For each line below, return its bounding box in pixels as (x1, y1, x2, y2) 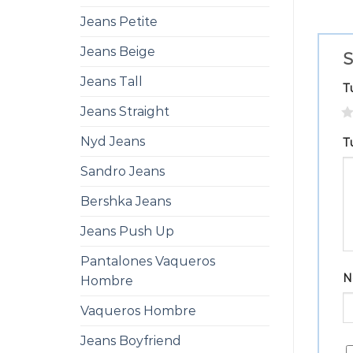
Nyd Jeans (80, 134, 145, 149)
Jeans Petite (80, 14, 158, 29)
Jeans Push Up (80, 224, 174, 239)
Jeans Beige (80, 44, 155, 59)
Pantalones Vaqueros (80, 254, 215, 269)
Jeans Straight (80, 104, 169, 119)
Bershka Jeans (80, 194, 171, 209)
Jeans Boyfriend (80, 333, 181, 348)
